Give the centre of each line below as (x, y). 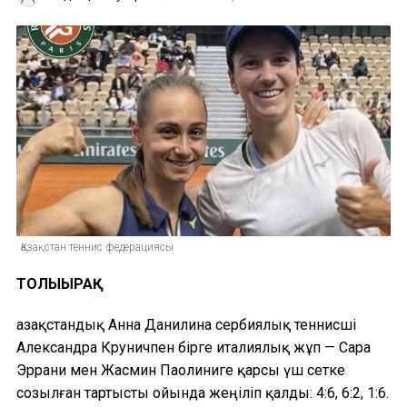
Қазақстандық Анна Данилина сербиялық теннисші (186, 324)
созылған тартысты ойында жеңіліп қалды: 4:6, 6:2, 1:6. (203, 392)
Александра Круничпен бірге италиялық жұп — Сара (194, 347)
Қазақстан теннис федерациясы (97, 247)
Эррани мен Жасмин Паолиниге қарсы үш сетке (181, 370)
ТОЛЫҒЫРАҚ (60, 283)
